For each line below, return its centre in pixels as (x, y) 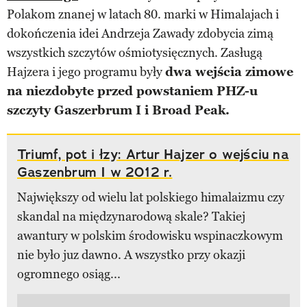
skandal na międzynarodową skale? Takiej (131, 217)
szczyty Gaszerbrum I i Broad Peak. (118, 111)
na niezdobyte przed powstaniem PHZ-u (132, 91)
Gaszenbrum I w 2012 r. (95, 172)
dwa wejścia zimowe (229, 72)
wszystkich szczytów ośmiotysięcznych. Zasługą (135, 53)
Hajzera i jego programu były (86, 72)
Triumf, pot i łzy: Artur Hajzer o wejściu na (153, 155)
